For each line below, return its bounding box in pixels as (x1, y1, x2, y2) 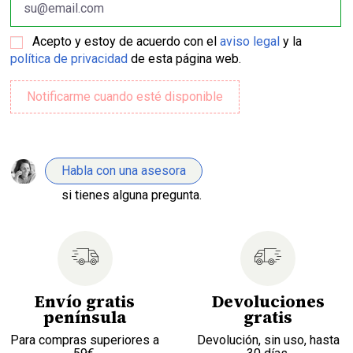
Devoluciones (211, 289, 325, 313)
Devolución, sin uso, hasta (196, 332, 340, 347)
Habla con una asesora (61, 162, 187, 178)
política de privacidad (10, 50, 128, 66)
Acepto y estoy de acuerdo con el (32, 33, 221, 49)
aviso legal (220, 33, 281, 49)
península (43, 305, 127, 329)
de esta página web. (128, 50, 242, 66)
